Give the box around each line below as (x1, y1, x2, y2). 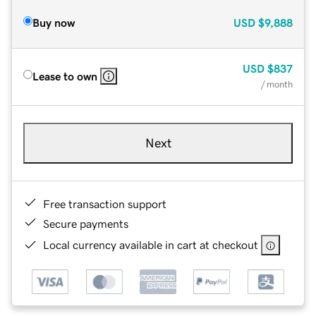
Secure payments (43, 217, 128, 229)
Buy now (32, 16, 75, 28)
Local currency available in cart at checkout (43, 238, 258, 250)
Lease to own (32, 70, 97, 82)
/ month (261, 79, 293, 89)
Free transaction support (43, 197, 166, 209)
